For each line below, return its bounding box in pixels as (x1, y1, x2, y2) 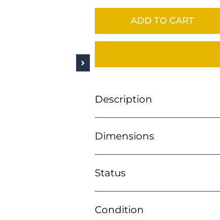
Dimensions (94, 130, 154, 142)
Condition (94, 204, 144, 216)
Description (94, 93, 152, 106)
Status (94, 167, 126, 179)
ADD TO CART (130, 15, 194, 27)
